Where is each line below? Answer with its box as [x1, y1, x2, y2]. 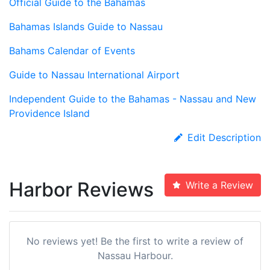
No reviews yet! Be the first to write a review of [27, 235, 243, 247]
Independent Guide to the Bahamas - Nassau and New [9, 93, 256, 105]
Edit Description [187, 131, 261, 143]
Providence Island [9, 107, 90, 119]
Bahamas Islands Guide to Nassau [9, 20, 163, 33]
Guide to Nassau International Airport [9, 69, 180, 81]
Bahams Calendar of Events [9, 45, 135, 57]
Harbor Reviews [9, 178, 154, 201]
